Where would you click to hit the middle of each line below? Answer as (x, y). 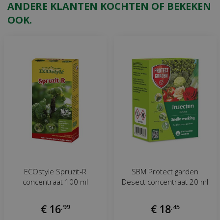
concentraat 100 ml (55, 182)
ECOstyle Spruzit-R (55, 172)
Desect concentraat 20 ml (165, 182)
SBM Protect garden (165, 172)
